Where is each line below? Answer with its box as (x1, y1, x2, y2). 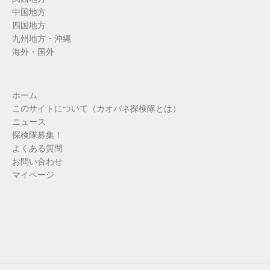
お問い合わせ (12, 156, 63, 166)
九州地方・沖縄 (12, 33, 71, 43)
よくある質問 (12, 143, 63, 153)
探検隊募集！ (12, 130, 63, 140)
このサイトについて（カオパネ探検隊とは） (12, 103, 181, 113)
